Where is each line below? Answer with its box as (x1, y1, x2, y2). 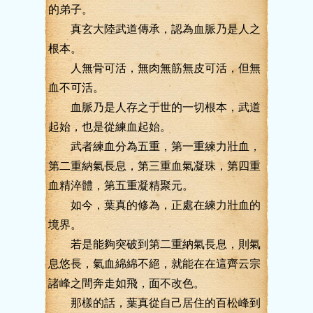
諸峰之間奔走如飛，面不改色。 (48, 277, 205, 289)
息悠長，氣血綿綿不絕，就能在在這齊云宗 (48, 258, 261, 270)
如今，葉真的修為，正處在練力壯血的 (48, 199, 261, 211)
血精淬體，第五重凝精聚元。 (48, 180, 194, 191)
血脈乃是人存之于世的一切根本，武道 (48, 101, 261, 113)
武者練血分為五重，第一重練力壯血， (48, 140, 261, 152)
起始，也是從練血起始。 (48, 121, 171, 133)
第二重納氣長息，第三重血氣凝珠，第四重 (48, 160, 261, 172)
